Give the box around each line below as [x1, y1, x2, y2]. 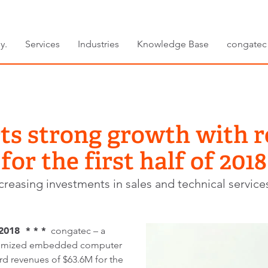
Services [25, 38, 60, 50]
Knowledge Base [137, 38, 209, 50]
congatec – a [46, 225, 105, 236]
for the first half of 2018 [1, 147, 267, 175]
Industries [78, 38, 119, 50]
